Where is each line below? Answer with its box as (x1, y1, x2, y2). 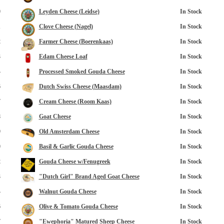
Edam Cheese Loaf (38, 53, 87, 60)
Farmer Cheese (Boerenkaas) (38, 38, 113, 45)
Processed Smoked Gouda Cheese (38, 68, 125, 75)
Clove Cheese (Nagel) (38, 23, 93, 30)
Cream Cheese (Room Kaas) (38, 98, 111, 105)
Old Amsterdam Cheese (38, 128, 99, 135)
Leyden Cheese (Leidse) (38, 8, 99, 15)
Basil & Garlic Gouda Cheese (38, 143, 113, 150)
